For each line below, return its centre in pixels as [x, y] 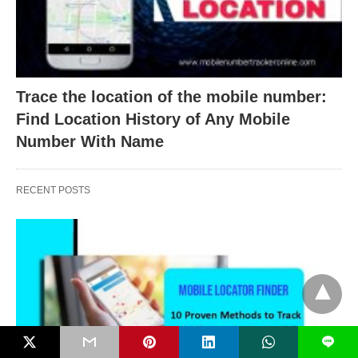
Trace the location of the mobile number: [171, 97]
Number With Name [90, 142]
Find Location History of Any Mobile [153, 119]
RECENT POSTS [53, 191]
